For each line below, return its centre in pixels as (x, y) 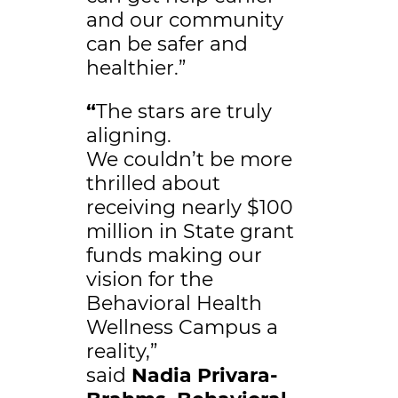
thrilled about (153, 184)
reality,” (121, 352)
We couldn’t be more (189, 160)
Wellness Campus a (182, 328)
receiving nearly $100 (189, 208)
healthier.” (135, 68)
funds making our (174, 256)
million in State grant (190, 232)
